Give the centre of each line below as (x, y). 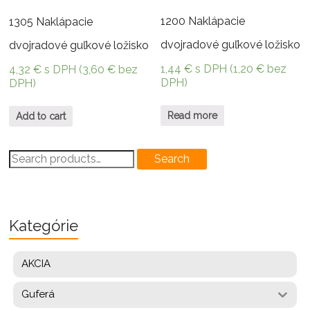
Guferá (38, 294)
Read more (193, 116)
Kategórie (44, 225)
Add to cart (41, 116)
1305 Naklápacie (51, 21)
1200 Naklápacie (203, 21)
